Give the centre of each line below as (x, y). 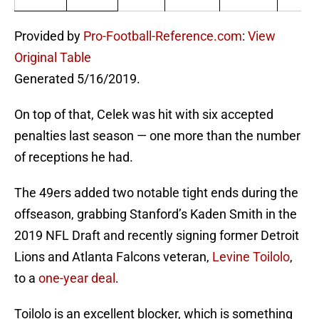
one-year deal (77, 278)
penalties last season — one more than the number (157, 136)
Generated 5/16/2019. (77, 79)
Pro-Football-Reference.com (163, 36)
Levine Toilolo (251, 257)
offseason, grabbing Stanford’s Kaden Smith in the (156, 214)
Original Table (53, 58)
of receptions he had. (74, 157)
